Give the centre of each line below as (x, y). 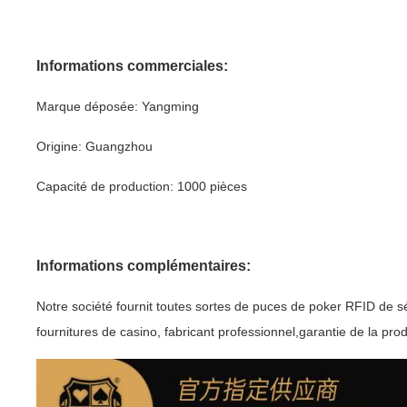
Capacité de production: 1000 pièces (142, 186)
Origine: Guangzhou (94, 146)
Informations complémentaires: (144, 266)
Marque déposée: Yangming (118, 106)
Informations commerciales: (132, 66)
